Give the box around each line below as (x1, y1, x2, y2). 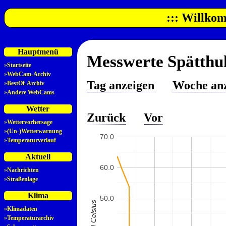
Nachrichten (7, 166, 39, 174)
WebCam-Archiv (7, 71, 51, 78)
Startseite (7, 62, 31, 69)
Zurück (86, 111, 126, 125)
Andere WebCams (7, 89, 54, 96)
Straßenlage (7, 176, 38, 183)
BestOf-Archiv (7, 80, 44, 87)
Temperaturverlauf (7, 137, 56, 144)
